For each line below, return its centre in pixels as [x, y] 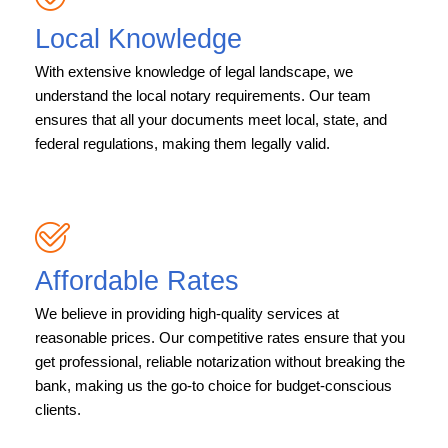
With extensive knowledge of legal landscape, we [194, 72]
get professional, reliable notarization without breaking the [220, 362]
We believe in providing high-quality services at [187, 314]
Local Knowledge [138, 39]
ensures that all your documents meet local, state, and [211, 120]
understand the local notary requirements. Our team [203, 96]
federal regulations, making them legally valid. [182, 144]
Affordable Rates [137, 281]
